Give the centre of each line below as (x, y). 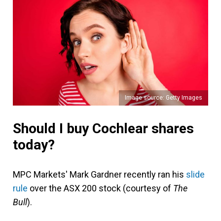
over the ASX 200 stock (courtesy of (100, 188)
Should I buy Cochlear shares (103, 128)
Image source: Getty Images (164, 97)
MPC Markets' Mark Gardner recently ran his (99, 174)
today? (34, 145)
